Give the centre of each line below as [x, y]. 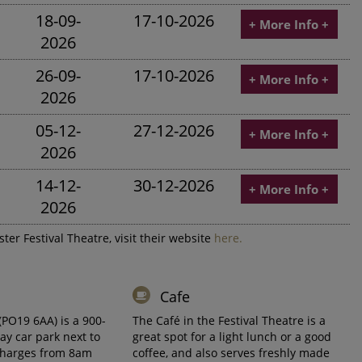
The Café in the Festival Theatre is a [229, 320]
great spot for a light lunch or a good [232, 337]
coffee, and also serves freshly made [232, 353]
